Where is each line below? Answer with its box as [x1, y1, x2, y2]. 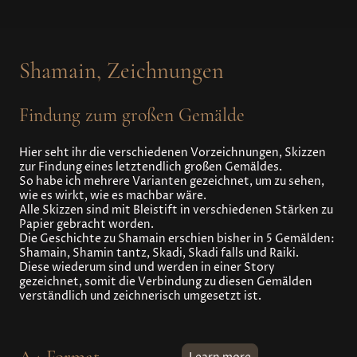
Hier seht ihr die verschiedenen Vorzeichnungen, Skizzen [19, 145, 326, 160]
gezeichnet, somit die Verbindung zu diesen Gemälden [19, 274, 312, 289]
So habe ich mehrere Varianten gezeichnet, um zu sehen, [19, 174, 324, 189]
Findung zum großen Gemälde [19, 103, 245, 127]
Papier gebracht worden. [19, 217, 154, 232]
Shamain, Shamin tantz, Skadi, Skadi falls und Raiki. [19, 245, 299, 261]
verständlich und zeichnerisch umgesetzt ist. [19, 288, 261, 304]
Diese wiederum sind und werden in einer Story [19, 260, 275, 275]
